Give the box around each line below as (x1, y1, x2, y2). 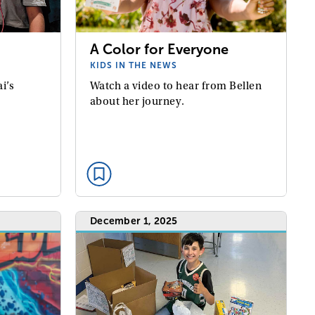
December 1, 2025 (89, 215, 178, 226)
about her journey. (89, 94, 185, 108)
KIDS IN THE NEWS (89, 60, 177, 70)
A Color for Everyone (89, 41, 229, 57)
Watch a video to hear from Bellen (89, 79, 262, 92)
